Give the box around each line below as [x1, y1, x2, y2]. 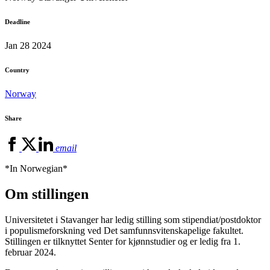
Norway [5, 89, 36, 99]
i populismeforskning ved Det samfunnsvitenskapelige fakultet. [5, 225, 243, 236]
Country [5, 66, 30, 74]
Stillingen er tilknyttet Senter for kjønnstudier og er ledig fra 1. [5, 236, 240, 247]
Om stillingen [5, 186, 89, 202]
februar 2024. [5, 247, 56, 258]
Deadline [5, 18, 30, 26]
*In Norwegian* [5, 163, 67, 174]
